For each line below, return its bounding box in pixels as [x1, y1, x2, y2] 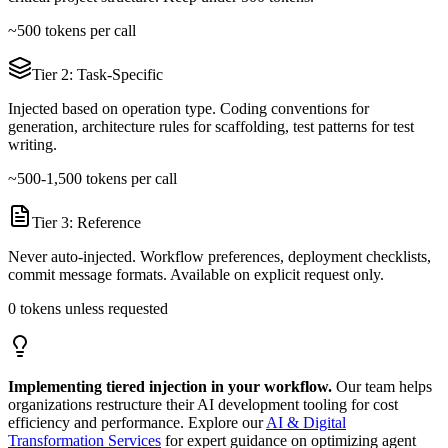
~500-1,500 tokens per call [8, 170, 177, 188]
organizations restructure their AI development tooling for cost [8, 396, 398, 414]
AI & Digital [266, 414, 346, 432]
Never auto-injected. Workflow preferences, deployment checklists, [8, 248, 431, 266]
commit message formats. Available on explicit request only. [8, 266, 384, 284]
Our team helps [336, 378, 432, 396]
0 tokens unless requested [8, 300, 168, 318]
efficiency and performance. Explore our [8, 414, 263, 432]
